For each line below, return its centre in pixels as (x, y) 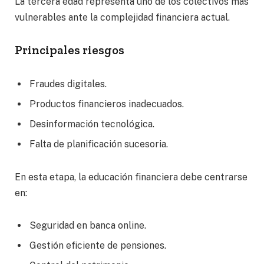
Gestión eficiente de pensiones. (98, 246)
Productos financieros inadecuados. (107, 104)
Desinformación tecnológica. (92, 124)
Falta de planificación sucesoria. (99, 144)
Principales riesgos (70, 50)
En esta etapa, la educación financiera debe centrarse (131, 177)
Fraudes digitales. (68, 84)
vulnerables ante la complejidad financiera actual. (122, 17)
